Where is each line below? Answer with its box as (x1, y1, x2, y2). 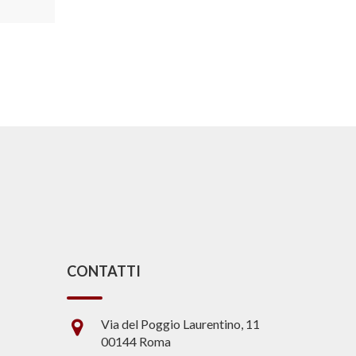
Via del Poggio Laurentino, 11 (100, 316, 260, 332)
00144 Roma (100, 334, 171, 350)
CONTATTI (66, 262, 141, 281)
